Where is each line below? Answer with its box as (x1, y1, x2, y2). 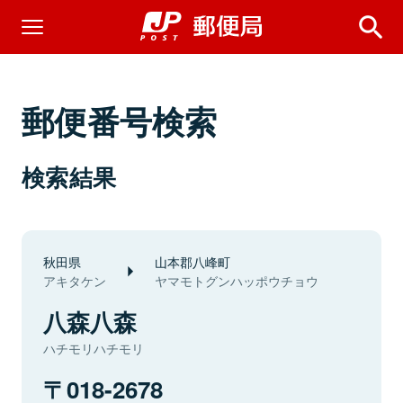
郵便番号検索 (22, 97, 218, 144)
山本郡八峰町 (155, 252, 230, 271)
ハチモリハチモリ (43, 339, 144, 357)
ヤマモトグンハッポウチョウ (155, 272, 318, 290)
